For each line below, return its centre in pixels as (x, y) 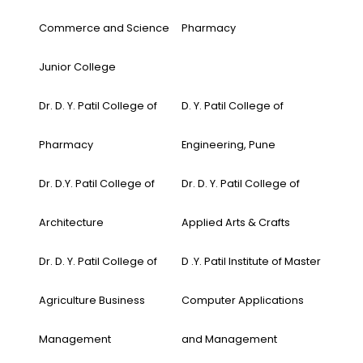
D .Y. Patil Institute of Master (251, 261)
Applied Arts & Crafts (236, 222)
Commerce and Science (104, 28)
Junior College (77, 67)
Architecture (71, 222)
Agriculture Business (92, 300)
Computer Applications (243, 300)
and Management (229, 339)
